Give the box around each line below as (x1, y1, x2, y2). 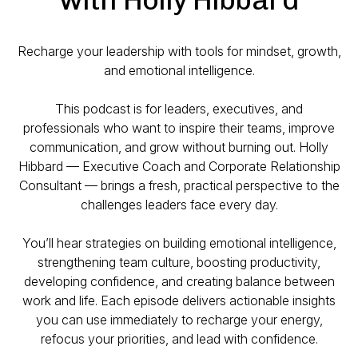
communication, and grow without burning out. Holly (30, 139, 328, 155)
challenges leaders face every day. (80, 197, 278, 213)
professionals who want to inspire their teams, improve (23, 120, 335, 136)
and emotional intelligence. (103, 62, 255, 78)
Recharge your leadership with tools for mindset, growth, (17, 43, 341, 59)
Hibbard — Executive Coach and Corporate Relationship (18, 158, 340, 174)
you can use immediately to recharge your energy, (35, 312, 323, 328)
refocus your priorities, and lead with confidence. (40, 331, 318, 347)
